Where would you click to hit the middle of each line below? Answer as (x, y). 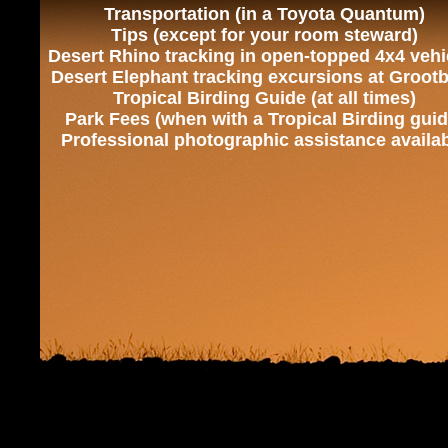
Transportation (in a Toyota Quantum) (264, 14)
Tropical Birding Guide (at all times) (264, 98)
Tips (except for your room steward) (264, 35)
